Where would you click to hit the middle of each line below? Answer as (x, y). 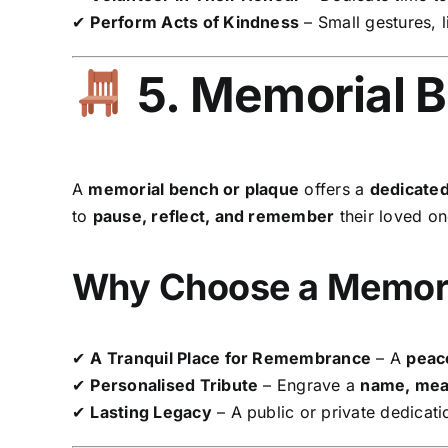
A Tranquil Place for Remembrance (231, 358)
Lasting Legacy (151, 412)
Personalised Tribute (174, 385)
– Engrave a (309, 385)
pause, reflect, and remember (213, 216)
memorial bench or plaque (194, 189)
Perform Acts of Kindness (195, 22)
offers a (334, 189)
